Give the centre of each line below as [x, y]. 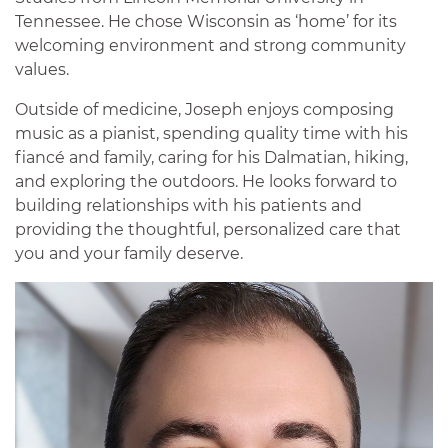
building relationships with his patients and [188, 205]
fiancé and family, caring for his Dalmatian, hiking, [211, 157]
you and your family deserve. [129, 253]
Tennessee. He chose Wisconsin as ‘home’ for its [206, 21]
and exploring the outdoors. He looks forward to [206, 181]
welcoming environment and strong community [210, 45]
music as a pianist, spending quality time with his [211, 133]
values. [42, 69]
